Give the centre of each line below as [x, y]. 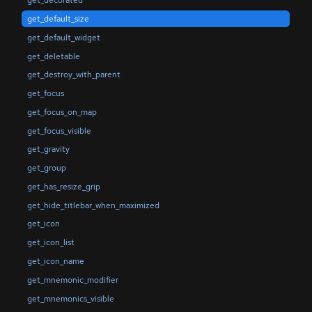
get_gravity [48, 149]
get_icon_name [55, 261]
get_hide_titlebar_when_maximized [93, 205]
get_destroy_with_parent [73, 75]
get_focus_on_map [62, 112]
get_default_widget [63, 37]
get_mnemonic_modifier [72, 280]
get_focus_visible [59, 131]
